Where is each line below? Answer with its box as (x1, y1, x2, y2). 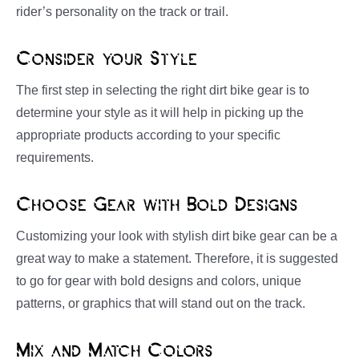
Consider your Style (16, 50, 197, 70)
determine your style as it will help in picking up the (16, 106, 304, 120)
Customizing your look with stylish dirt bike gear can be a (16, 229, 337, 244)
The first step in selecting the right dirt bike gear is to (16, 83, 309, 98)
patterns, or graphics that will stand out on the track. (16, 296, 305, 311)
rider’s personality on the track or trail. (16, 5, 228, 19)
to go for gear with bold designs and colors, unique (16, 274, 301, 288)
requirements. (16, 151, 94, 165)
